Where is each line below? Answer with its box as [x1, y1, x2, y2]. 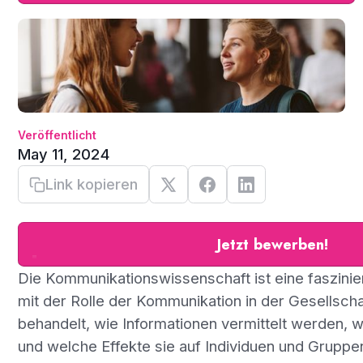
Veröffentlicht [17, 128, 96, 142]
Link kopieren [45, 175, 138, 194]
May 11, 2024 [17, 144, 109, 163]
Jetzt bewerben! [216, 233, 328, 256]
